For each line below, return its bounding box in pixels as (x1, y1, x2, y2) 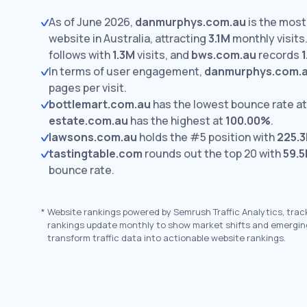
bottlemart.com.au (49, 97, 151, 112)
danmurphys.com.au (135, 14, 246, 29)
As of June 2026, (49, 14, 135, 29)
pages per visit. (49, 80, 127, 95)
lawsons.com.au (49, 130, 137, 145)
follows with (49, 47, 112, 62)
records (256, 47, 302, 62)
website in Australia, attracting (49, 31, 208, 46)
